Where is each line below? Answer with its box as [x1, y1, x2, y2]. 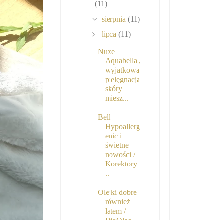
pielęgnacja [105, 75, 140, 84]
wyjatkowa [105, 66, 139, 75]
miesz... [105, 94, 129, 103]
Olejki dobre [97, 188, 137, 197]
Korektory [105, 160, 137, 168]
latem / [105, 207, 126, 216]
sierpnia [102, 15, 128, 24]
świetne [105, 141, 129, 150]
